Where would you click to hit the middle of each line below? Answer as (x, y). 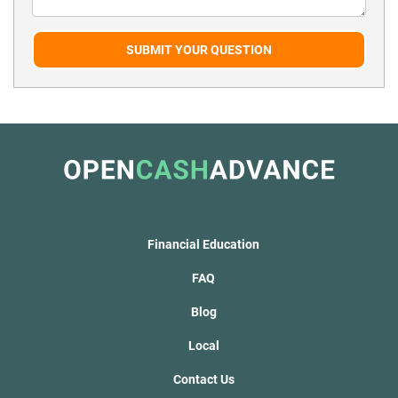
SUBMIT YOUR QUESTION (199, 50)
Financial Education (203, 244)
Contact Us (203, 379)
